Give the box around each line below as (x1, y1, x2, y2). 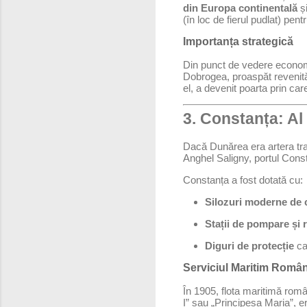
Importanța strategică (183, 35, 293, 47)
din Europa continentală (183, 1, 297, 14)
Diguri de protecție (205, 240, 294, 252)
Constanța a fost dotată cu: (183, 174, 303, 186)
